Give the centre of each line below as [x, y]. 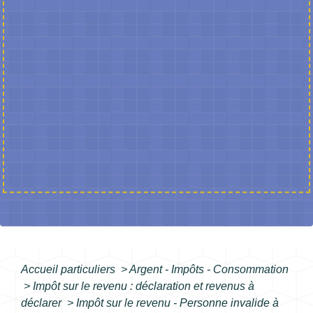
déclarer [43, 303]
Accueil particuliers [70, 270]
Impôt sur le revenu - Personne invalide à [177, 303]
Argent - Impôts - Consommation [209, 270]
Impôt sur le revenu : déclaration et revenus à [144, 286]
